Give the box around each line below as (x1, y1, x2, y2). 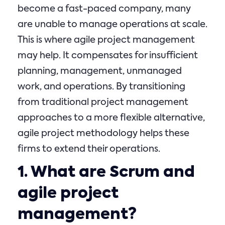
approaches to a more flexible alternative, (18, 114, 205, 123)
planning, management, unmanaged (18, 67, 182, 76)
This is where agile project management (18, 36, 195, 45)
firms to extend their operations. (18, 145, 160, 154)
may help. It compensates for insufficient (18, 51, 198, 60)
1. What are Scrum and (18, 165, 195, 180)
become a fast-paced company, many (18, 5, 191, 14)
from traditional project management (18, 98, 188, 107)
